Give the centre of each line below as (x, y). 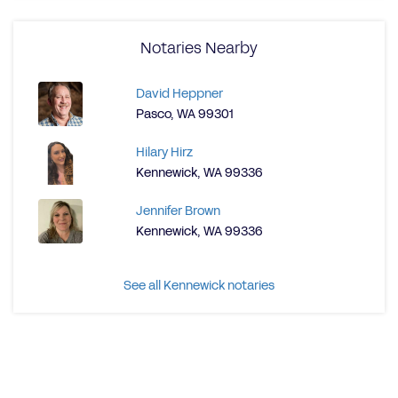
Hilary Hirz (164, 152)
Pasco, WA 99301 (185, 114)
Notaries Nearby (199, 48)
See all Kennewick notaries (199, 286)
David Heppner (179, 94)
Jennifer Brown (178, 211)
